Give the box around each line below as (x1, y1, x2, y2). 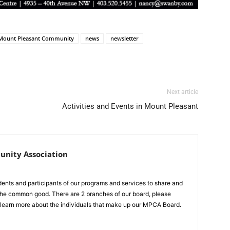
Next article (167, 88, 198, 96)
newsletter (110, 34, 139, 43)
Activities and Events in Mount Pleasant (62, 102, 198, 111)
